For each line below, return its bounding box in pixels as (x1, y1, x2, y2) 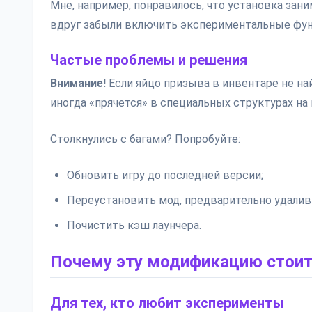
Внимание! (50, 77, 106, 90)
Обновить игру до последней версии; (67, 169, 263, 182)
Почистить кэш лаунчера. (67, 219, 201, 232)
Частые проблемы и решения (50, 52, 247, 68)
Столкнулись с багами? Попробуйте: (50, 132, 240, 146)
